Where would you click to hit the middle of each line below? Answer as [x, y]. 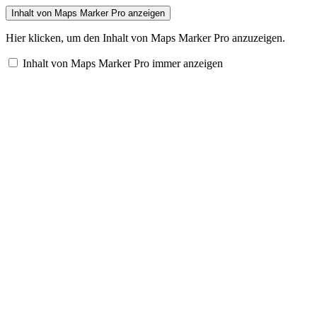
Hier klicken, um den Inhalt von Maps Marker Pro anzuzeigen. [145, 38]
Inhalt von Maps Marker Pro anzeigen [88, 13]
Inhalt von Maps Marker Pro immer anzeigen [123, 63]
